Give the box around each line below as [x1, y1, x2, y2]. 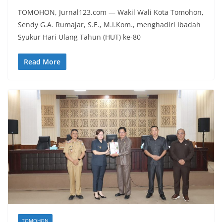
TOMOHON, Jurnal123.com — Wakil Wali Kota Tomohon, [18, 7, 204, 17]
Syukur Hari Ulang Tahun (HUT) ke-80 [18, 32, 141, 42]
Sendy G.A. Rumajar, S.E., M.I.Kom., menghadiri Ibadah [18, 19, 201, 29]
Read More [24, 56, 60, 66]
